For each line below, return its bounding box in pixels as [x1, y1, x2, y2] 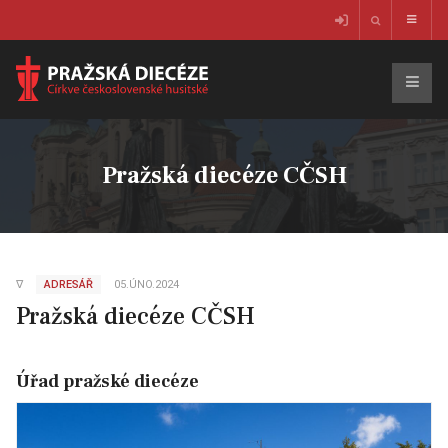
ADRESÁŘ [44, 277, 93, 291]
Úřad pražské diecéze [16, 369, 199, 393]
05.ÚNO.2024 [114, 277, 179, 291]
